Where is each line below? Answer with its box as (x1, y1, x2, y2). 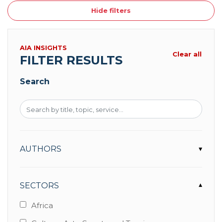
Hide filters (91, 6, 131, 14)
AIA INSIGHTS (20, 44, 67, 52)
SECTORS (20, 181, 59, 190)
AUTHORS (20, 144, 61, 154)
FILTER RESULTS (20, 53, 122, 67)
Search (20, 77, 50, 86)
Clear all (172, 50, 202, 58)
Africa (31, 201, 53, 210)
